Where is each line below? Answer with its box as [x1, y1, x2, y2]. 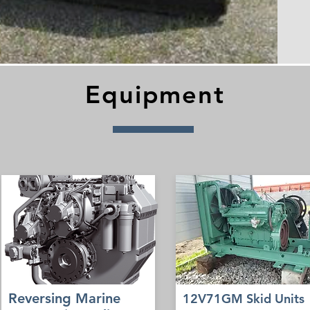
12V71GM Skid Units [183, 291, 304, 307]
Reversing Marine [8, 290, 120, 307]
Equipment [85, 80, 225, 109]
